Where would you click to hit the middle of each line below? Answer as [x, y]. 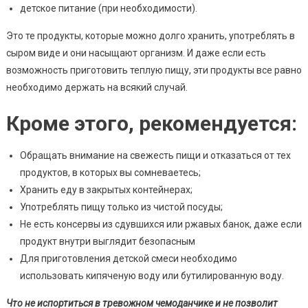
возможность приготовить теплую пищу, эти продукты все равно [154, 70]
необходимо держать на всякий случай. [97, 87]
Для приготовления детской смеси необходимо [128, 258]
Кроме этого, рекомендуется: [151, 123]
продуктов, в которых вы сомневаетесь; [110, 172]
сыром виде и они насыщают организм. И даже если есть [136, 53]
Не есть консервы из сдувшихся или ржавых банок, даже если [161, 224]
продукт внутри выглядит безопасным [107, 241]
